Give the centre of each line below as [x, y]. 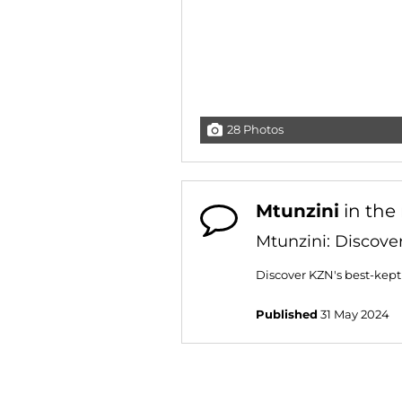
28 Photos [255, 130]
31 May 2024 [354, 315]
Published [287, 315]
